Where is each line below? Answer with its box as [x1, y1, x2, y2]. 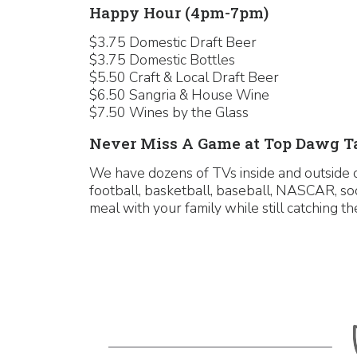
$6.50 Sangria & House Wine [89, 85, 269, 104]
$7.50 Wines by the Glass [89, 103, 249, 122]
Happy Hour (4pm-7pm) [89, 2, 269, 22]
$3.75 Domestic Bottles [89, 50, 235, 69]
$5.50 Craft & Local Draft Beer [89, 68, 279, 87]
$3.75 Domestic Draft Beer [89, 33, 257, 52]
